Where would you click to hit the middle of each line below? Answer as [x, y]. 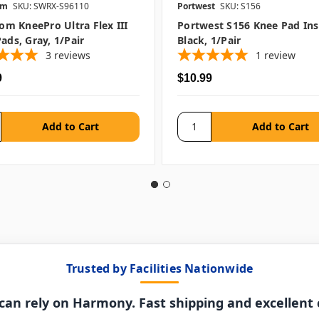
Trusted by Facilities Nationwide [159, 268]
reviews [72, 56]
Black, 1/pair [209, 41]
